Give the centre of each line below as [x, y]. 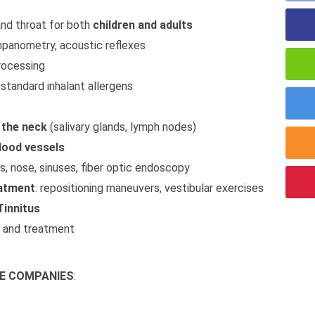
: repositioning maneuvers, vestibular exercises [149, 188]
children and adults [143, 25]
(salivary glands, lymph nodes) [122, 127]
